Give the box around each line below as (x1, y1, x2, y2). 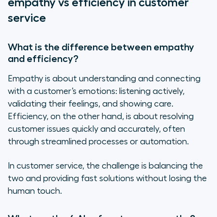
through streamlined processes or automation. (8, 137, 191, 146)
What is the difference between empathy (8, 42, 194, 52)
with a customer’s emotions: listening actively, (8, 87, 185, 96)
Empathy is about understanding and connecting (8, 74, 201, 83)
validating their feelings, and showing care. (8, 99, 173, 108)
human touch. (8, 186, 62, 196)
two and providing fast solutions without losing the (8, 174, 207, 183)
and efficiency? (8, 54, 78, 64)
